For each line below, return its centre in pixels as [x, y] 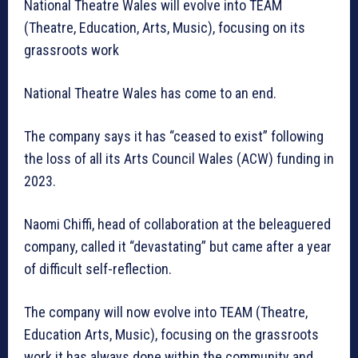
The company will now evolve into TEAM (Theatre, [166, 312]
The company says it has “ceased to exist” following [174, 137]
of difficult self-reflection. [98, 269]
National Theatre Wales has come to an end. [150, 93]
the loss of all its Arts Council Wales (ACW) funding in [179, 159]
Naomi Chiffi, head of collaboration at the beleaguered [177, 225]
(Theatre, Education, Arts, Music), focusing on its [165, 28]
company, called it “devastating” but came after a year [178, 247]
